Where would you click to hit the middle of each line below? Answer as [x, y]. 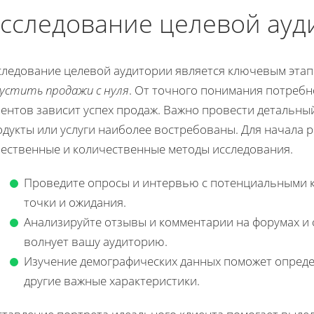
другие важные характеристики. [112, 280]
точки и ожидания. [75, 202]
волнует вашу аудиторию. [96, 241]
